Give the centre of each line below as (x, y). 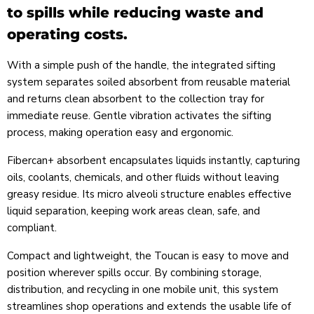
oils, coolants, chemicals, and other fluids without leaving (143, 178)
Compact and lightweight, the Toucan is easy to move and (148, 256)
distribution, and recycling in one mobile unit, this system (143, 290)
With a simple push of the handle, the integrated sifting (141, 66)
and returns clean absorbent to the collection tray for (136, 99)
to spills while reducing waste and (135, 13)
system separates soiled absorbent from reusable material (149, 82)
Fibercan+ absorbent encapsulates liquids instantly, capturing (153, 161)
